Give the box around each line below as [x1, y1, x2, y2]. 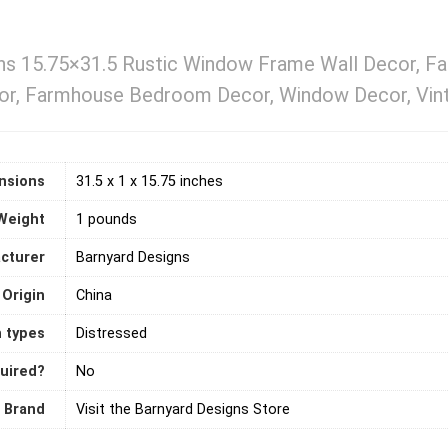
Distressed [76, 324, 147, 342]
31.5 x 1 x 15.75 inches [76, 172, 223, 190]
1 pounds [76, 210, 137, 228]
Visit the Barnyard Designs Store [76, 400, 290, 418]
